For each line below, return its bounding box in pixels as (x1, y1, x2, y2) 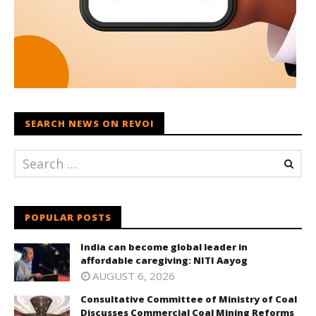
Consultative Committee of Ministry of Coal (80, 293, 297, 306)
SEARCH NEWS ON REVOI (25, 116, 154, 130)
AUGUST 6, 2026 (92, 268, 175, 283)
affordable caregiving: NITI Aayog (80, 253, 248, 267)
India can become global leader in (80, 240, 248, 253)
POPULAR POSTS (25, 210, 111, 224)
